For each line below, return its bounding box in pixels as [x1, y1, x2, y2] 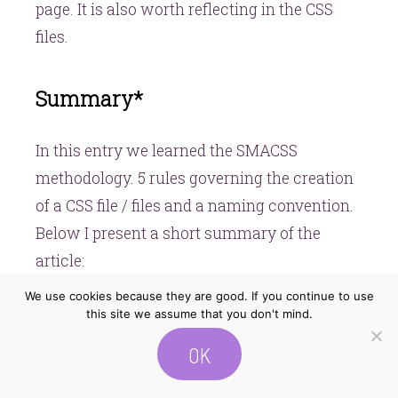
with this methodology [36, 350, 203, 371]
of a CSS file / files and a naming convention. [36, 195, 354, 216]
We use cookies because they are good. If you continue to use [24, 289, 374, 303]
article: [36, 250, 84, 271]
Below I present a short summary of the [36, 222, 321, 243]
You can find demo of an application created [36, 322, 354, 344]
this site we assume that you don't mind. [85, 306, 313, 321]
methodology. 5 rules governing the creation [36, 167, 354, 188]
